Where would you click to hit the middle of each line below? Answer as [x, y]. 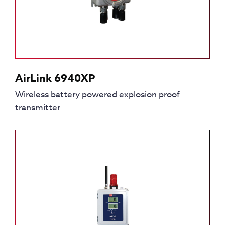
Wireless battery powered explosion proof [97, 94]
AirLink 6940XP [55, 78]
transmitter [38, 107]
